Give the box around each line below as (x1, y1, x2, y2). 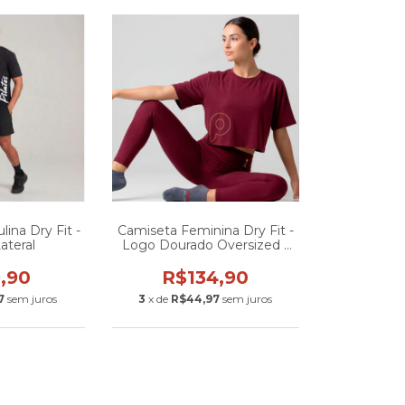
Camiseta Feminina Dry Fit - (117, 222, 294, 239)
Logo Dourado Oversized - (122, 237, 289, 253)
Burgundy (174, 251, 238, 268)
